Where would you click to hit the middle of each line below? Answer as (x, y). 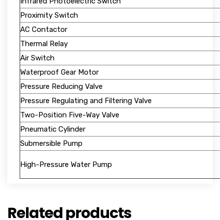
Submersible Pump (51, 143)
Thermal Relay (44, 44)
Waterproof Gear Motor (59, 72)
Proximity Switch (49, 15)
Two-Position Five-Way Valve (70, 115)
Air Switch (37, 58)
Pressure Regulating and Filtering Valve (86, 101)
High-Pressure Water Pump (66, 165)
